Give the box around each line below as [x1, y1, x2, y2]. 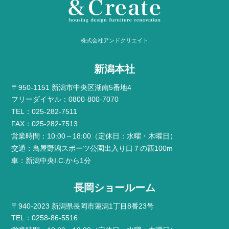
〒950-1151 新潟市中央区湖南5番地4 [11, 84, 132, 92]
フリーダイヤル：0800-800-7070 [11, 96, 119, 104]
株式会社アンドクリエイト [81, 37, 148, 44]
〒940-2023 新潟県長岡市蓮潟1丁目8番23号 [11, 202, 154, 211]
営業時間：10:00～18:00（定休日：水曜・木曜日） [11, 132, 177, 141]
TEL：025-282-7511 [11, 108, 78, 116]
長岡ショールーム [74, 182, 155, 194]
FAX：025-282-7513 [11, 120, 78, 128]
